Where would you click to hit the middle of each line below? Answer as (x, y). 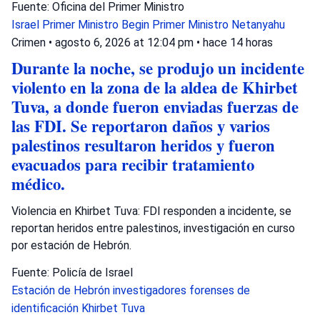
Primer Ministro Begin (97, 25)
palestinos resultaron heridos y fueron (143, 145)
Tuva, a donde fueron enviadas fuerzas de (155, 107)
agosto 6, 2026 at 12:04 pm (126, 42)
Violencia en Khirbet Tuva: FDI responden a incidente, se (151, 211)
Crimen (29, 42)
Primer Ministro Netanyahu (219, 25)
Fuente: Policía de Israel (72, 272)
